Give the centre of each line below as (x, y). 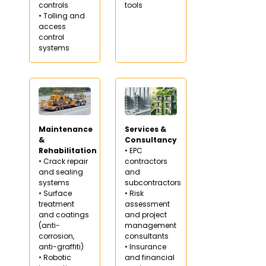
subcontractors (153, 182)
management (151, 225)
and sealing (61, 172)
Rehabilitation (68, 150)
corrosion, (56, 236)
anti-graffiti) (61, 246)
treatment (56, 204)
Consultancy (151, 140)
